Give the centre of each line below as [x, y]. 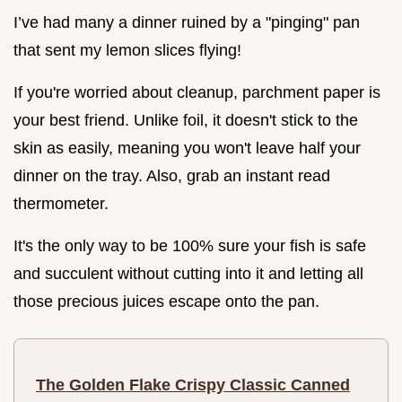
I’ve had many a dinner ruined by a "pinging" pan [187, 23]
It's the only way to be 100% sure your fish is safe [190, 246]
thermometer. [61, 204]
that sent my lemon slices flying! [127, 51]
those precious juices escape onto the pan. [166, 302]
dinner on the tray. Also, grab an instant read [172, 176]
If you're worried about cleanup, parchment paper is [197, 93]
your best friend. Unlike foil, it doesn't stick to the [186, 121]
